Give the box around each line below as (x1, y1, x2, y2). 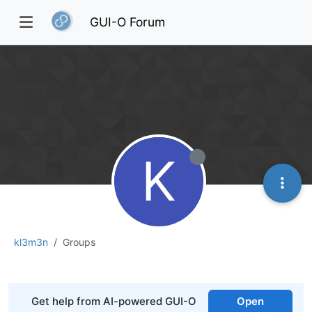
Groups (63, 235, 95, 248)
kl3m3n (14, 235, 48, 248)
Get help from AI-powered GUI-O (31, 294, 197, 308)
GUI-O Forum (90, 14, 166, 29)
